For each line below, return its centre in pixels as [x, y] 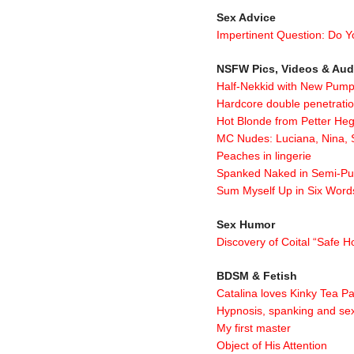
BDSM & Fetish [257, 275]
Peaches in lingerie [264, 156]
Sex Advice [246, 18]
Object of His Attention [272, 345]
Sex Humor [246, 224]
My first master [254, 328]
